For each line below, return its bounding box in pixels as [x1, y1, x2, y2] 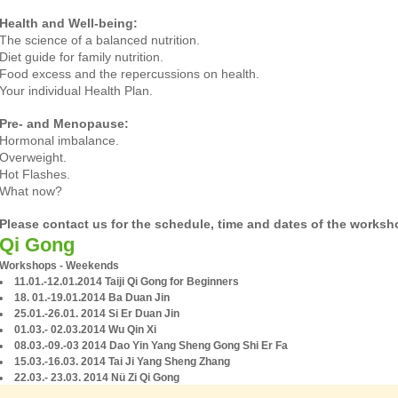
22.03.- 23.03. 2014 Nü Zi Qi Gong [14, 371, 179, 384]
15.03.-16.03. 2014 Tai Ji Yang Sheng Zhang [14, 355, 230, 368]
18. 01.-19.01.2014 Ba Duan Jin [14, 291, 170, 304]
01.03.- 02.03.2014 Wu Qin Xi [14, 323, 156, 336]
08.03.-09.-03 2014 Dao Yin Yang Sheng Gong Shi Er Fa [14, 339, 288, 352]
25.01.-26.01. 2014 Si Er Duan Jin [14, 307, 179, 320]
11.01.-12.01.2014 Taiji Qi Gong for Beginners [14, 275, 239, 288]
